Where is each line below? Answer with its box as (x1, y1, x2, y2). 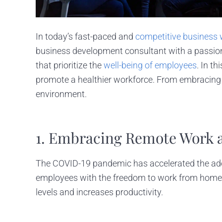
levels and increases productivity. (36, 186, 163, 197)
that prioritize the (36, 59, 104, 70)
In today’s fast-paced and (36, 31, 135, 42)
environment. (36, 88, 87, 99)
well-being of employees (104, 59, 197, 70)
